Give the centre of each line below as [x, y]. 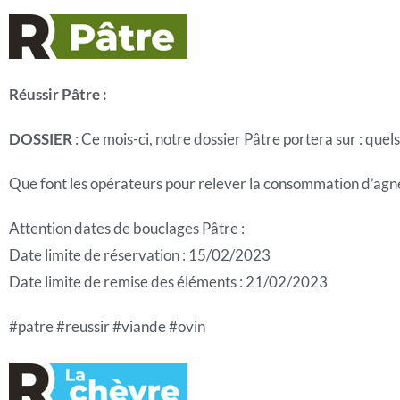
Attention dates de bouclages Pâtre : [127, 228]
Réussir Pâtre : [58, 94]
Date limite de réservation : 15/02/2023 [140, 255]
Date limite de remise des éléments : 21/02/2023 [168, 282]
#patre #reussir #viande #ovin [107, 326]
